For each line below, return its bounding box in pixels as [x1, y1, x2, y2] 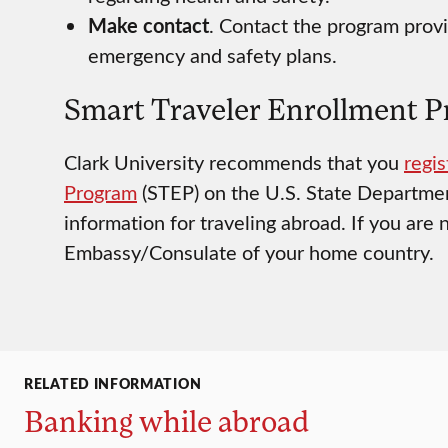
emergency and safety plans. [88, 41, 337, 69]
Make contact [88, 11, 209, 40]
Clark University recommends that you [64, 148, 404, 176]
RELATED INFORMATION [24, 373, 202, 394]
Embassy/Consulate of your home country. [64, 238, 434, 266]
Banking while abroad [24, 402, 309, 440]
